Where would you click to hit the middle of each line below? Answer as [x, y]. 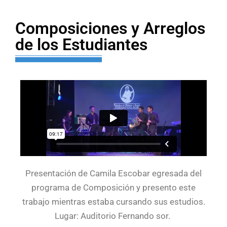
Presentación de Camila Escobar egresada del [113, 173]
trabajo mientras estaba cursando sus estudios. [113, 202]
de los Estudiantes [81, 45]
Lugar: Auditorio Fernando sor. [113, 216]
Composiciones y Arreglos [110, 28]
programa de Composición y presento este [113, 187]
